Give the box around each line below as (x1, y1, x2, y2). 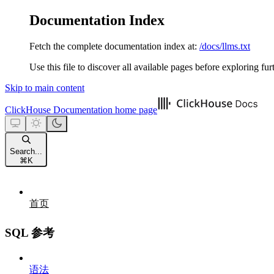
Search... (10, 146, 42, 156)
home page (113, 104, 157, 115)
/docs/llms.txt (199, 40, 250, 51)
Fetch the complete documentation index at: (29, 40, 197, 51)
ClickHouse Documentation (5, 104, 113, 115)
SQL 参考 (5, 226, 54, 239)
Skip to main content (5, 82, 84, 93)
